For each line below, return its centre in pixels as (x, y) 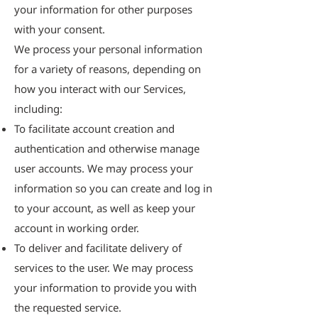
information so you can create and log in (113, 188)
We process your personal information (108, 49)
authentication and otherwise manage (107, 148)
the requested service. (68, 307)
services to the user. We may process (104, 268)
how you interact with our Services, (100, 89)
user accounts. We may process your (104, 168)
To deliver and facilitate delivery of (98, 248)
